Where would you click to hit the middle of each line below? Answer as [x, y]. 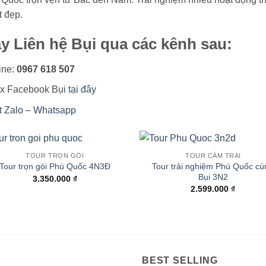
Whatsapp [55, 110]
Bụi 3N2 [213, 177]
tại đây [82, 90]
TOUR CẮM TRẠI [213, 156]
